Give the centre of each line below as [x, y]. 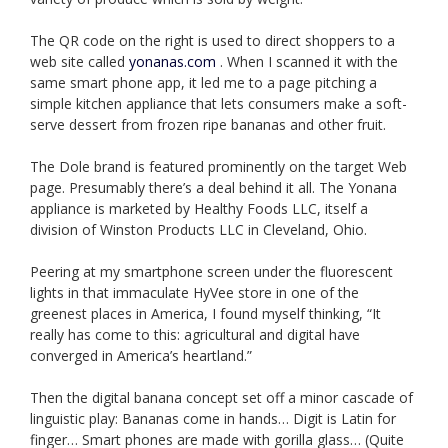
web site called [79, 62]
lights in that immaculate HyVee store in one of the [194, 293]
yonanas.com [174, 62]
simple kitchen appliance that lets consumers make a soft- [218, 104]
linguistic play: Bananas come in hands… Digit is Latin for [213, 419]
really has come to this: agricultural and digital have [195, 335]
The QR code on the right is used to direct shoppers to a [212, 41]
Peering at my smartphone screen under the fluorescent [211, 272]
